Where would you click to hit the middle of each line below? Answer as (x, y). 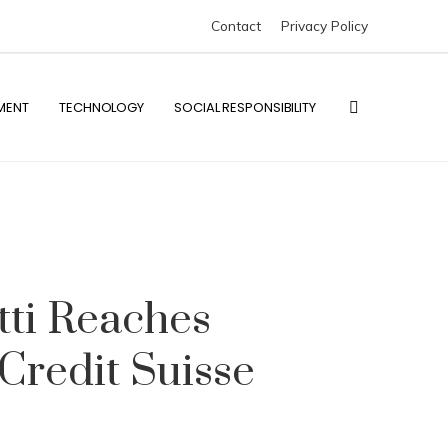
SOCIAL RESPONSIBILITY (245, 107)
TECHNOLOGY (102, 107)
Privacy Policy (324, 25)
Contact (236, 25)
